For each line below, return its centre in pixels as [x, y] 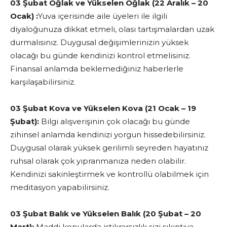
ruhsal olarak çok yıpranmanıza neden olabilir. [98, 161]
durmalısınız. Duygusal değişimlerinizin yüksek [99, 42]
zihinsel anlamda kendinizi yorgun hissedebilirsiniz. [108, 135]
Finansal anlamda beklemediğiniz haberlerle [97, 69]
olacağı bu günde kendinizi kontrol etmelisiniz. [100, 55]
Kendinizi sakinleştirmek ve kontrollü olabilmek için [109, 174]
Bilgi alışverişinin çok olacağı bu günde [115, 121]
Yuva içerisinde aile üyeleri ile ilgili [103, 16]
